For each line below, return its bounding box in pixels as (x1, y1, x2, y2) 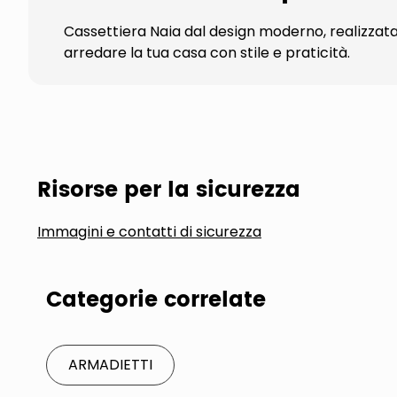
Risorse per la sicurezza (37, 173, 300, 208)
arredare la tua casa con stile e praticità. (64, 43, 350, 63)
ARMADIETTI (68, 354, 152, 375)
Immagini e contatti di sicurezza (37, 222, 261, 242)
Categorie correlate (46, 283, 266, 318)
